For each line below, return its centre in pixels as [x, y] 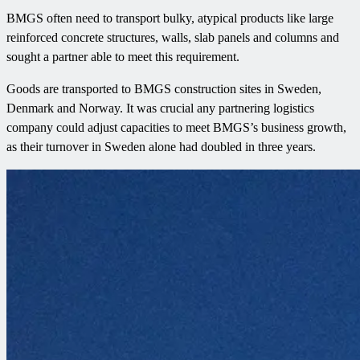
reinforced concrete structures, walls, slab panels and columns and [173, 38]
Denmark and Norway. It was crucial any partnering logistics [160, 108]
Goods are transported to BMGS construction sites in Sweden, [164, 89]
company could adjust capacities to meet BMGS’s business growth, [176, 128]
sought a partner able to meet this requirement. [123, 57]
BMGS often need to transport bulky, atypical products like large [170, 18]
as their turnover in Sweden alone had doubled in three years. [161, 147]
